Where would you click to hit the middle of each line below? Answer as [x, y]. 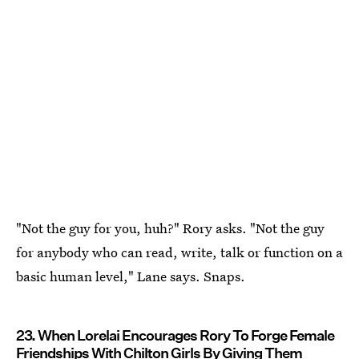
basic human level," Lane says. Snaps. [131, 276]
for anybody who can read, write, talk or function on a [179, 252]
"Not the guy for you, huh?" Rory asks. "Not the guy [170, 228]
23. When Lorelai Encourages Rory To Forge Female [175, 336]
